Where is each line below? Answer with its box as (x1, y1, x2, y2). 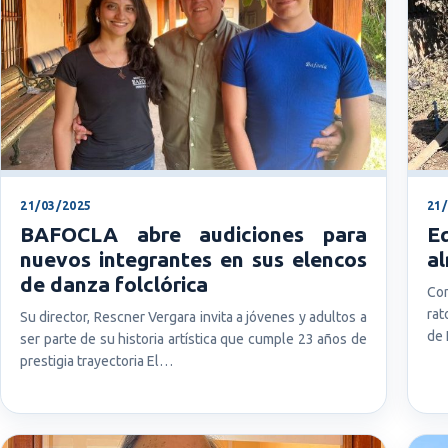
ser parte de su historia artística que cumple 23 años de (20, 330, 367, 347)
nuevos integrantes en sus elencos (20, 246, 367, 271)
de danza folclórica (20, 271, 208, 296)
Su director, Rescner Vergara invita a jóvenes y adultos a (20, 308, 367, 325)
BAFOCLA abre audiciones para (20, 221, 367, 246)
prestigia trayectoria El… (20, 352, 173, 369)
